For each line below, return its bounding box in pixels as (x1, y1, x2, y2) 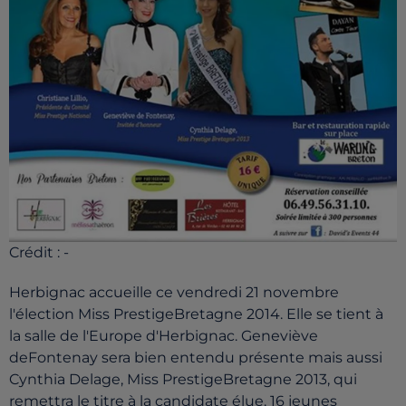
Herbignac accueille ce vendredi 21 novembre (9, 284, 339, 302)
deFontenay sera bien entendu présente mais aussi (9, 349, 382, 367)
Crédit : (9, 244, 63, 262)
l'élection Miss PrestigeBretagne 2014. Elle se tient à (9, 305, 383, 324)
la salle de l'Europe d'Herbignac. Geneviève (9, 327, 318, 345)
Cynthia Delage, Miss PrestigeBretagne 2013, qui (9, 371, 357, 389)
